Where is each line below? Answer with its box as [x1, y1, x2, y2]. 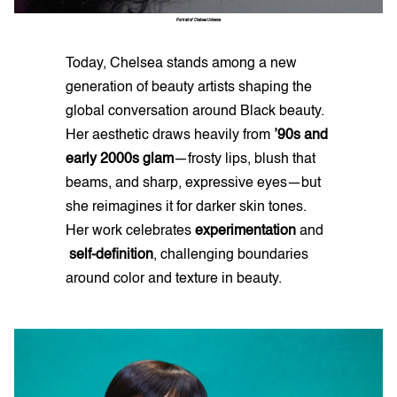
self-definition [66, 248, 153, 263]
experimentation [195, 224, 296, 239]
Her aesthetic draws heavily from [66, 128, 274, 144]
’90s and [274, 128, 328, 144]
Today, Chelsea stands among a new [66, 57, 297, 72]
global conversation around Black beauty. [66, 105, 324, 120]
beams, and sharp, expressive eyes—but [66, 176, 321, 191]
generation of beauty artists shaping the [66, 81, 312, 96]
